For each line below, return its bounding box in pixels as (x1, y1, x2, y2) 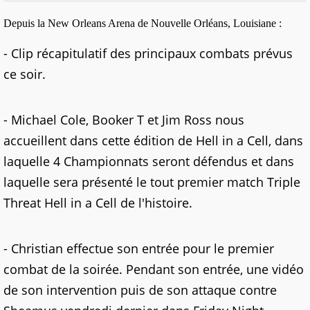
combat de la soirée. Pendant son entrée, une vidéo (3, 261, 304, 277)
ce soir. (3, 66, 46, 82)
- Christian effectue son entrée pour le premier (3, 240, 274, 257)
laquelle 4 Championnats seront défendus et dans (3, 153, 294, 170)
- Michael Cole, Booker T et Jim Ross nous (3, 111, 244, 128)
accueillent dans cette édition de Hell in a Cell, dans (3, 132, 303, 149)
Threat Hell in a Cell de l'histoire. (3, 194, 192, 211)
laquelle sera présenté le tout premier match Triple (3, 174, 300, 190)
